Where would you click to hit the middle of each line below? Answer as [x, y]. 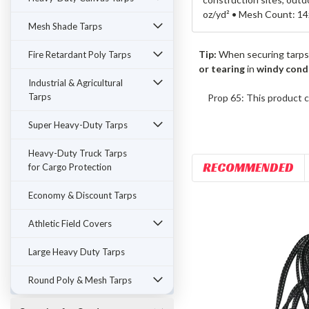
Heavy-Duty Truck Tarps [78, 153]
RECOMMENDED [248, 168]
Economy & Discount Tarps [82, 195]
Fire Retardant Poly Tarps [80, 54]
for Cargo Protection [70, 167]
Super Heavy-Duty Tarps [78, 125]
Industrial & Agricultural [76, 83]
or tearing [222, 69]
